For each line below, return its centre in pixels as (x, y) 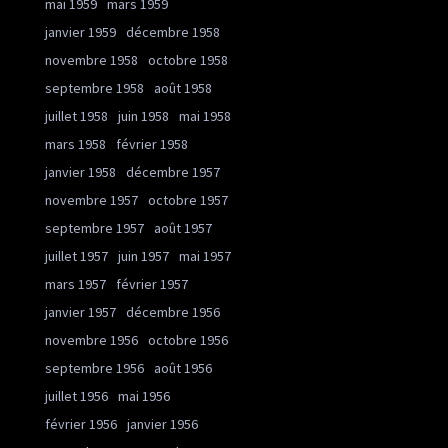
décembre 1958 (173, 32)
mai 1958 (205, 116)
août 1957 (183, 228)
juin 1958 (143, 116)
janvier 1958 (80, 172)
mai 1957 (205, 256)
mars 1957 (75, 284)
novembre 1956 (91, 340)
